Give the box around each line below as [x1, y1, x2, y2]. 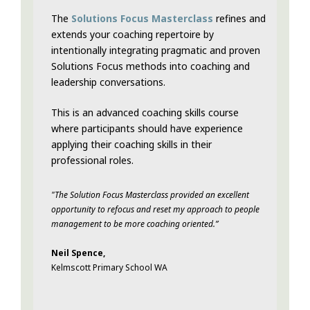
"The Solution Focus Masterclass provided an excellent [51, 189, 249, 201]
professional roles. [51, 154, 134, 167]
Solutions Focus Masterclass [71, 12, 213, 26]
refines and [213, 12, 266, 26]
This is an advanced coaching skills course [51, 106, 239, 120]
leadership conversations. [51, 75, 165, 89]
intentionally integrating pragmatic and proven [51, 44, 260, 57]
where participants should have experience [51, 122, 243, 136]
